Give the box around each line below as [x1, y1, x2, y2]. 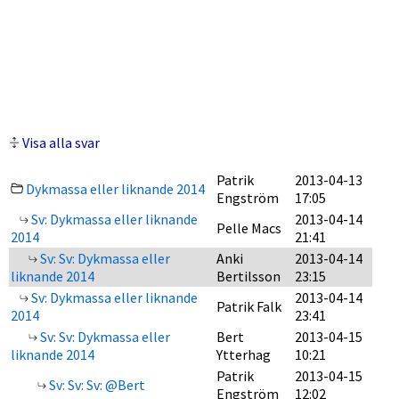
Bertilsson [216, 267, 281, 285]
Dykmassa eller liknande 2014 [26, 180, 205, 198]
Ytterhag [216, 346, 271, 363]
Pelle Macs [216, 219, 281, 237]
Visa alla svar [22, 134, 100, 151]
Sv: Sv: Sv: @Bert [46, 376, 145, 394]
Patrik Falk [216, 297, 281, 315]
